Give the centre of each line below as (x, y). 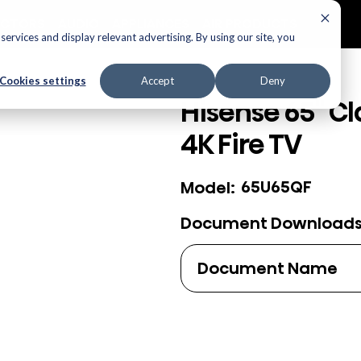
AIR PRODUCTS (250, 23)
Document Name (268, 268)
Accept (158, 81)
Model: (208, 187)
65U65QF (276, 187)
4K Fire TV (241, 145)
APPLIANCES (151, 23)
